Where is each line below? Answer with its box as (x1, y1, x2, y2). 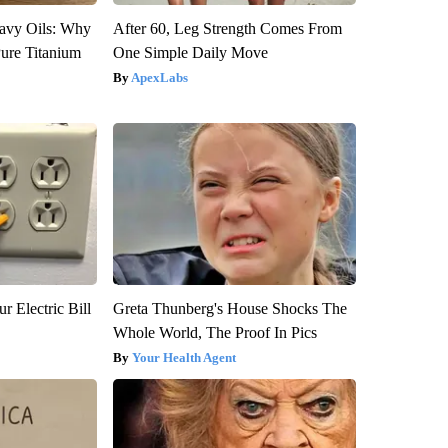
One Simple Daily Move (112, 43, 268, 61)
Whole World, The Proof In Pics (112, 323, 317, 341)
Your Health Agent (131, 349, 236, 365)
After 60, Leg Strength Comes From (112, 19, 342, 37)
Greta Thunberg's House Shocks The (112, 299, 347, 317)
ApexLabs (130, 69, 188, 85)
